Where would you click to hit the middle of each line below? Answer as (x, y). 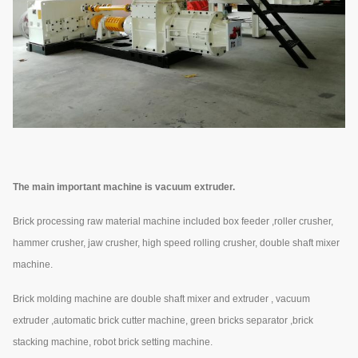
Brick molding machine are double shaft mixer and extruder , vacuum (161, 299)
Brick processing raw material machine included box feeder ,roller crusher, (173, 221)
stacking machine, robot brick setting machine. (113, 342)
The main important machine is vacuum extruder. (124, 187)
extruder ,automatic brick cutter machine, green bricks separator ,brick (163, 320)
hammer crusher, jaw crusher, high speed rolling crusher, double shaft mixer (176, 243)
